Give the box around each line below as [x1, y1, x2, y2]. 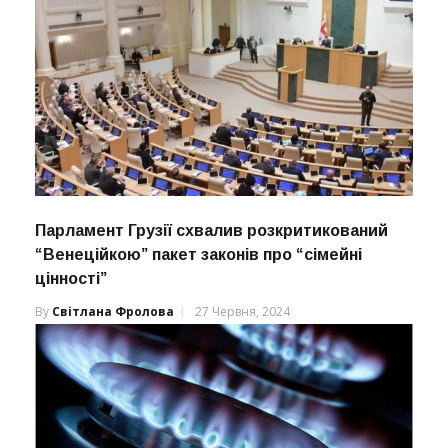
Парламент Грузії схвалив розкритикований [35, 222, 388, 240]
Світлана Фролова [52, 303, 174, 321]
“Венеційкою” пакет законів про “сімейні [35, 246, 362, 264]
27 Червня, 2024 [195, 303, 290, 321]
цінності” [35, 270, 107, 288]
